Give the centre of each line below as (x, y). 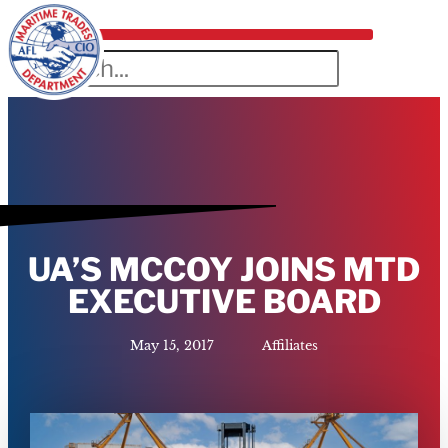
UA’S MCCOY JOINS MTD (224, 269)
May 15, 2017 (172, 345)
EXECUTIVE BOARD (224, 301)
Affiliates (290, 345)
